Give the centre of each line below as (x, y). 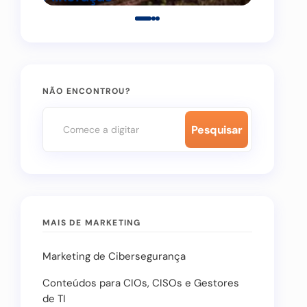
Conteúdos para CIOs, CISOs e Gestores (141, 283)
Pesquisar (217, 130)
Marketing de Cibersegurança (114, 256)
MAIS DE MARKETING (92, 223)
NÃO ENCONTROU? (86, 91)
